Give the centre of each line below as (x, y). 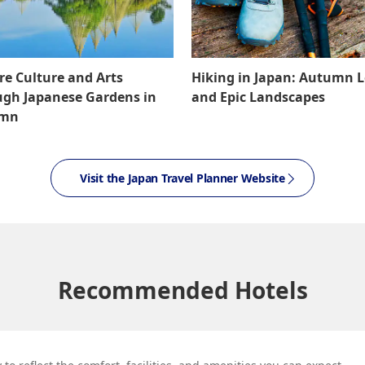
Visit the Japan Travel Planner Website (182, 178)
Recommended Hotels (182, 290)
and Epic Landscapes (259, 97)
